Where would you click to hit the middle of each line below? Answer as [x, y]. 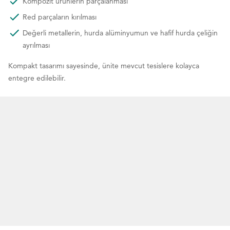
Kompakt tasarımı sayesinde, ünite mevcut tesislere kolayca [104, 65]
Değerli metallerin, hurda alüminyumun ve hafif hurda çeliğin [120, 33]
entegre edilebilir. [38, 78]
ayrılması [37, 45]
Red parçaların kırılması [61, 17]
